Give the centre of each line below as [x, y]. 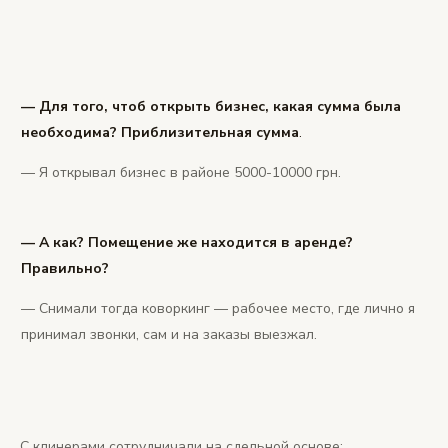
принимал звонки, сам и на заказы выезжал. [169, 334]
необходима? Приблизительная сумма [160, 132]
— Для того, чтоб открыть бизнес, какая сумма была [211, 106]
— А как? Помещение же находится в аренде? [187, 242]
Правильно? [65, 268]
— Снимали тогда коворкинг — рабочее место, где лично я [218, 308]
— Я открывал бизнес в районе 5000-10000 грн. [181, 172]
